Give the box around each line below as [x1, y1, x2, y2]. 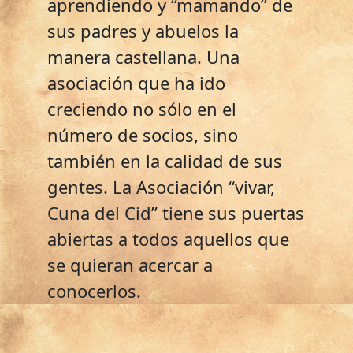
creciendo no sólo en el [47, 96, 236, 121]
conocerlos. [47, 278, 141, 303]
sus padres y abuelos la [47, 18, 239, 43]
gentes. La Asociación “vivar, [47, 174, 275, 199]
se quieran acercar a [47, 252, 213, 277]
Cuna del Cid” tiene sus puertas [47, 200, 304, 225]
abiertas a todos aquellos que [47, 226, 289, 251]
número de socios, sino [47, 122, 238, 147]
